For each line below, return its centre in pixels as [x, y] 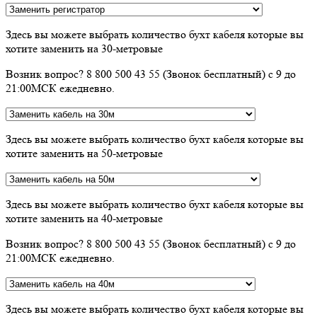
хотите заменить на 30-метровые [84, 48]
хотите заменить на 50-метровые [84, 153]
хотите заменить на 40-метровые [84, 218]
